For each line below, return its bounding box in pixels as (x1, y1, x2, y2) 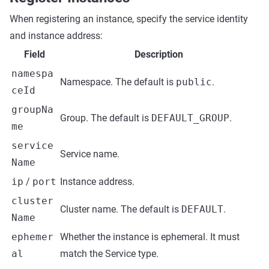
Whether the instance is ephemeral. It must (60, 231, 240, 243)
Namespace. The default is (60, 76, 176, 88)
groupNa (11, 104, 53, 115)
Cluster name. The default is (60, 204, 181, 215)
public (176, 76, 212, 88)
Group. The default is (60, 112, 151, 124)
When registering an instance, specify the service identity (10, 13, 248, 25)
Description (134, 49, 183, 60)
